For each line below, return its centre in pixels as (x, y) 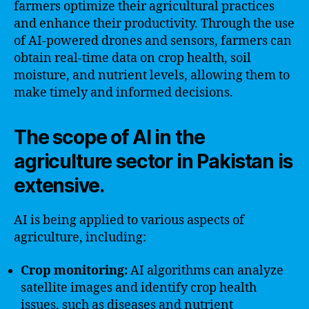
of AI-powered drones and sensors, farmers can (153, 41)
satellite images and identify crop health (139, 288)
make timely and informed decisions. (123, 93)
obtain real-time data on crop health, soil (132, 58)
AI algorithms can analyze (206, 270)
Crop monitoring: (74, 270)
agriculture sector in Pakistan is (153, 161)
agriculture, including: (80, 238)
